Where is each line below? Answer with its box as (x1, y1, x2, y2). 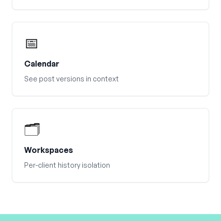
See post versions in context (24, 74, 119, 83)
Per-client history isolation (24, 161, 110, 169)
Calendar (24, 59, 59, 69)
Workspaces (24, 145, 73, 155)
